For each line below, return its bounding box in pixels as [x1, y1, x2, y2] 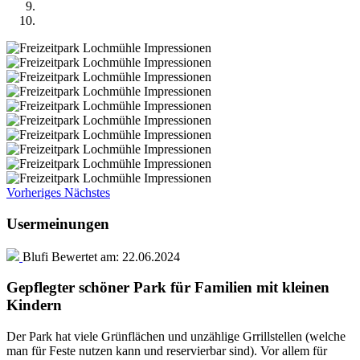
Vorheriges [6, 186, 61, 200]
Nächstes [64, 186, 110, 200]
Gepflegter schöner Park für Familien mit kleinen [6, 279, 329, 297]
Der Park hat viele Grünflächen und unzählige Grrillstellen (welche [6, 329, 346, 343]
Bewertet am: [51, 249, 119, 264]
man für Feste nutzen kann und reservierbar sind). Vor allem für [6, 344, 327, 358]
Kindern [6, 297, 62, 314]
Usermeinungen [6, 215, 109, 232]
